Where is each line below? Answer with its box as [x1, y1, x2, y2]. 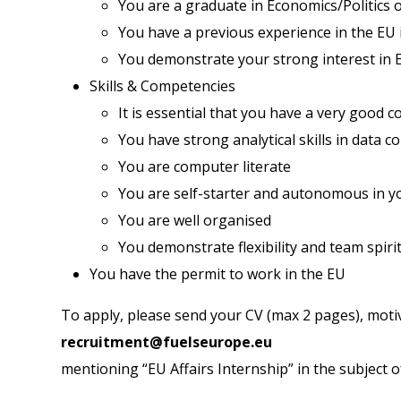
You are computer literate [118, 156, 291, 176]
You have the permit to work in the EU [90, 263, 346, 284]
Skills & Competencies [90, 75, 235, 96]
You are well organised [118, 209, 271, 230]
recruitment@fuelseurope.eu [61, 331, 272, 352]
